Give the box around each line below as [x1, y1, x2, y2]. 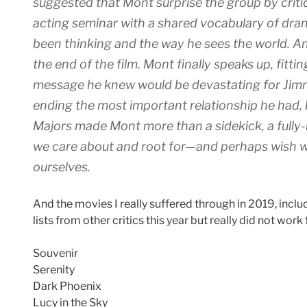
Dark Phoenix [33, 280, 101, 293]
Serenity [33, 263, 75, 277]
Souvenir [33, 247, 78, 260]
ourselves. [33, 160, 90, 175]
